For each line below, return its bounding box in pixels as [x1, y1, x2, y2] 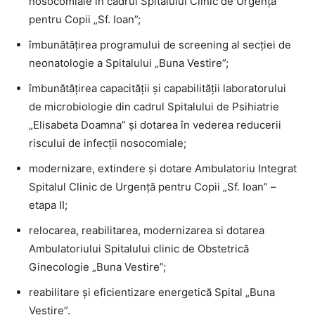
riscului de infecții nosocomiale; [29, 136, 186, 150]
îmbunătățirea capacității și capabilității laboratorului [29, 81, 286, 95]
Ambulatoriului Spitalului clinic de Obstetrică [29, 241, 249, 255]
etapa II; [29, 198, 67, 212]
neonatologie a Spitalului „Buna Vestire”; [29, 56, 229, 70]
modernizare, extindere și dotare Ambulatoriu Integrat [29, 161, 297, 175]
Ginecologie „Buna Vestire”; [29, 259, 166, 274]
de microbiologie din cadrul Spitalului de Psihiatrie [29, 99, 279, 113]
